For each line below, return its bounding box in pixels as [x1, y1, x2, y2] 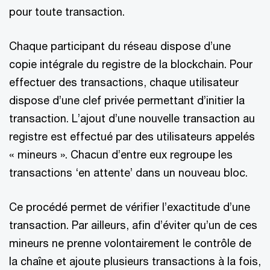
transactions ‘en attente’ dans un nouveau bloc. [9, 166, 248, 179]
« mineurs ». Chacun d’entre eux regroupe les [9, 148, 233, 161]
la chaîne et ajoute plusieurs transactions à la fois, [9, 254, 261, 268]
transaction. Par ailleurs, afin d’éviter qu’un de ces [9, 218, 257, 231]
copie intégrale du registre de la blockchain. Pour [9, 57, 253, 71]
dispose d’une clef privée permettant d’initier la [9, 93, 245, 107]
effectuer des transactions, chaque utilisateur [9, 75, 239, 89]
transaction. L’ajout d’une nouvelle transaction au [9, 111, 255, 125]
